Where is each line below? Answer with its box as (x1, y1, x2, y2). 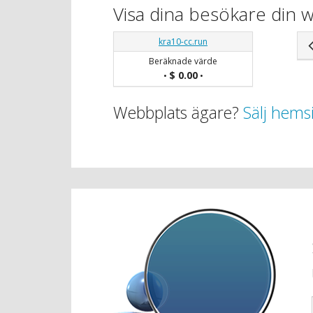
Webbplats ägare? (113, 101, 243, 124)
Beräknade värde (149, 54, 217, 67)
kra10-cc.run (159, 35, 208, 48)
